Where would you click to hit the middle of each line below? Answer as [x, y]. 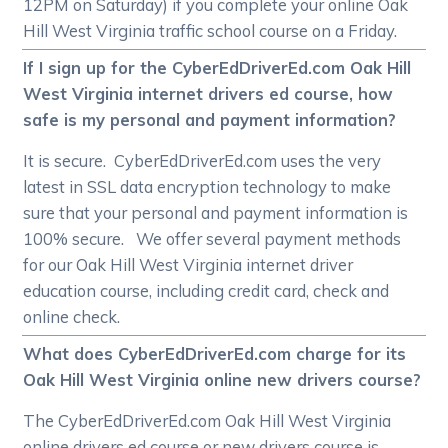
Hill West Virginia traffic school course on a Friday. [210, 31]
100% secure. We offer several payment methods [212, 239]
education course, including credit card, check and [206, 291]
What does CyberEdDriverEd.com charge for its [215, 354]
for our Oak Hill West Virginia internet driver [188, 265]
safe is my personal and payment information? [210, 120]
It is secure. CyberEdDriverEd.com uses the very [202, 161]
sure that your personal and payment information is [216, 213]
